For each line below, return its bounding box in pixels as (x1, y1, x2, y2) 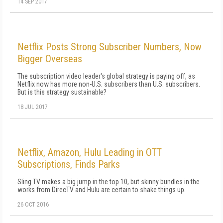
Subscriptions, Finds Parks (17, 158, 120, 170)
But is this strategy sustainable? (17, 88, 107, 96)
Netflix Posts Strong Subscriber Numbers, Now (17, 41, 202, 53)
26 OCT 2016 (17, 201, 49, 208)
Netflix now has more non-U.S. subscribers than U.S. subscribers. (17, 80, 200, 88)
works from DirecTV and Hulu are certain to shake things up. (17, 186, 186, 194)
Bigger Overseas (17, 53, 82, 65)
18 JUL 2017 (17, 104, 48, 111)
